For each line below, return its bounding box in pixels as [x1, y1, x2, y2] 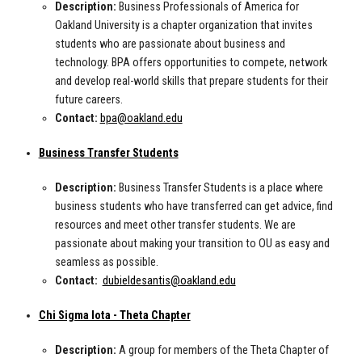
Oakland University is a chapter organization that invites [54, 19, 313, 33]
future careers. [54, 93, 123, 107]
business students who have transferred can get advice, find [54, 200, 333, 214]
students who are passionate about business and [54, 37, 285, 52]
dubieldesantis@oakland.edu [102, 274, 236, 288]
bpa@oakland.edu [99, 112, 183, 126]
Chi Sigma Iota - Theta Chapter [38, 309, 191, 323]
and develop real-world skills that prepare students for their [54, 74, 328, 89]
